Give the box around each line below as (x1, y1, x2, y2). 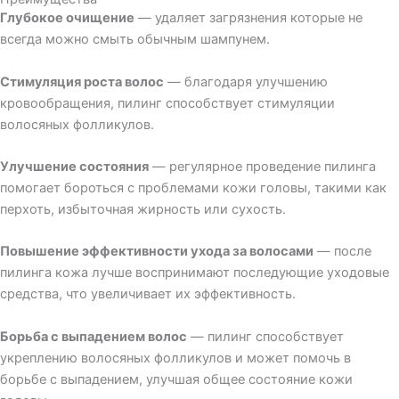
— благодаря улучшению (164, 73, 328, 90)
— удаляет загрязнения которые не (134, 10, 362, 27)
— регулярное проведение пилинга (149, 158, 376, 175)
